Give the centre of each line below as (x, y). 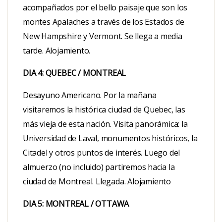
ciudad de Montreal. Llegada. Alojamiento (97, 181)
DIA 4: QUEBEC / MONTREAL (75, 73)
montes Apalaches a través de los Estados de (104, 22)
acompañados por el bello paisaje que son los (105, 7)
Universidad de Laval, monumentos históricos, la (110, 138)
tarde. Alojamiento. (57, 50)
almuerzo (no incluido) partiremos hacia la (99, 167)
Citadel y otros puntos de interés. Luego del (102, 152)
